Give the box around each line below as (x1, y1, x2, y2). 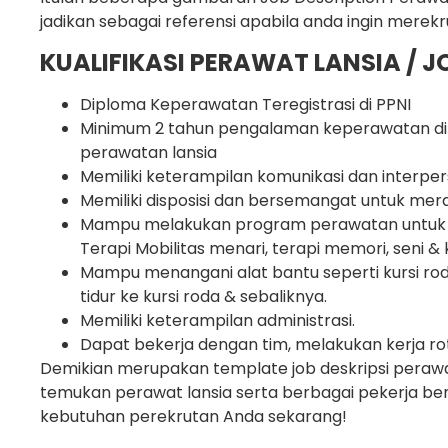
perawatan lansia (80, 140, 217, 164)
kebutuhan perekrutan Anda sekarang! (40, 404, 347, 428)
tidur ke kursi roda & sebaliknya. (80, 284, 327, 308)
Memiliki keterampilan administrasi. (80, 308, 355, 332)
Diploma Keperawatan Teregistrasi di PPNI (80, 92, 411, 116)
